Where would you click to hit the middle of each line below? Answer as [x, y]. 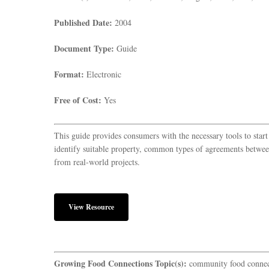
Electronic [103, 74]
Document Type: [84, 48]
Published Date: [83, 23]
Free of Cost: [78, 100]
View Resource [91, 207]
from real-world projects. [97, 162]
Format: [69, 74]
